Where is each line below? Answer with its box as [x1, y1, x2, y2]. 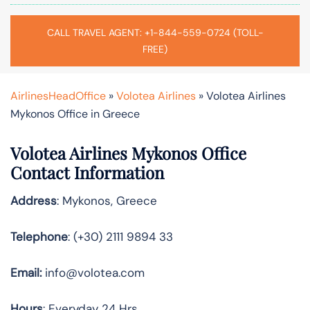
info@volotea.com [42, 264, 145, 280]
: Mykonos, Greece [57, 192, 157, 208]
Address [10, 192, 57, 208]
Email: [10, 264, 42, 280]
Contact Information [10, 161, 164, 183]
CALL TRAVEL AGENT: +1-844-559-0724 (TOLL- [46, 26, 264, 39]
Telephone [10, 228, 68, 244]
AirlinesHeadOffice [10, 88, 106, 103]
